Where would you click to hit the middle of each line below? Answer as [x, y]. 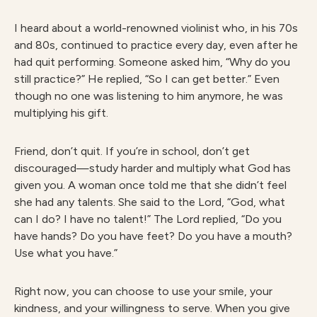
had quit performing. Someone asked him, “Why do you [152, 62]
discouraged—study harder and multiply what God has [152, 168]
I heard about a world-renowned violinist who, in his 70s [156, 28]
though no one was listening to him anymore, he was [149, 96]
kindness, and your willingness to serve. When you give [152, 308]
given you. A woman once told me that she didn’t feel [150, 185]
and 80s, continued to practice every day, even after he [156, 45]
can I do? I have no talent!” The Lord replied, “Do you [148, 219]
